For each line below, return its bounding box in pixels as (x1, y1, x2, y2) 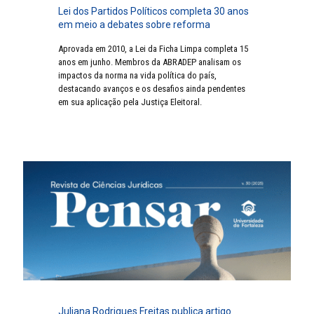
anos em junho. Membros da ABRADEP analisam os (58, 57, 241, 68)
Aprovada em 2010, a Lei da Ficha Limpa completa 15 (58, 43, 248, 55)
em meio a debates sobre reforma (58, 19, 210, 31)
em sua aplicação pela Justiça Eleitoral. (58, 97, 202, 108)
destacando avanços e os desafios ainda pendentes (58, 83, 245, 95)
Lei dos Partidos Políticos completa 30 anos (58, 6, 249, 18)
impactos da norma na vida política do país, (58, 70, 217, 81)
